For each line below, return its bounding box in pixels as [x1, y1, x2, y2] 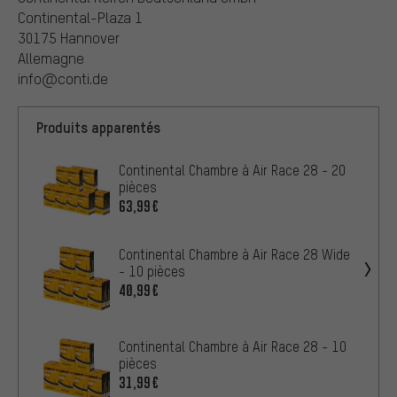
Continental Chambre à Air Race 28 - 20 [119, 161, 346, 180]
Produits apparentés [36, 118, 160, 137]
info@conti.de [18, 69, 108, 89]
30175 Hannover [18, 28, 120, 48]
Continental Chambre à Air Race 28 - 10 [119, 337, 346, 355]
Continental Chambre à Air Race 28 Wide [119, 245, 350, 264]
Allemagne [18, 49, 84, 68]
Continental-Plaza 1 [18, 8, 143, 27]
